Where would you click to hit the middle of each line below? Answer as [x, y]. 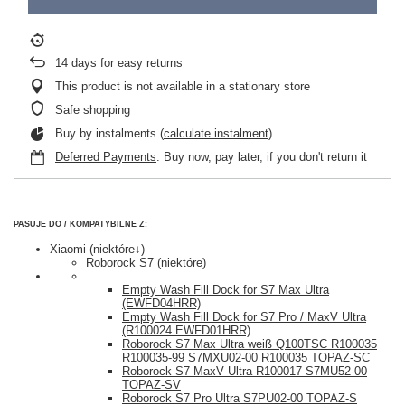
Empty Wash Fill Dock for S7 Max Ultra [226, 290]
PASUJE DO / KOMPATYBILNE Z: [80, 224]
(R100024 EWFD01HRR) [186, 330]
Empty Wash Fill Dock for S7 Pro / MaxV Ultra [244, 317]
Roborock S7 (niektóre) [146, 263]
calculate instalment [216, 133]
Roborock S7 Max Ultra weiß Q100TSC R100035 [250, 344]
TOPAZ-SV [151, 385]
